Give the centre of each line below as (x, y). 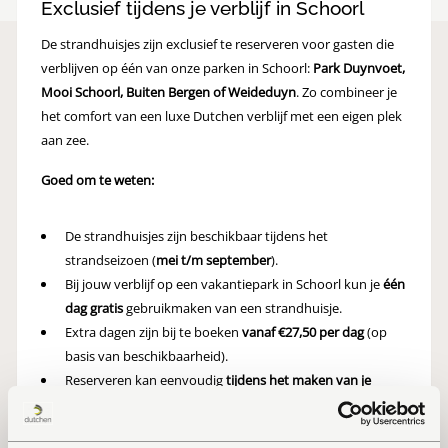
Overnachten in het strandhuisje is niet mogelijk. (208, 428)
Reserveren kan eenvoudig (145, 380)
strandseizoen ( (110, 260)
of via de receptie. (225, 404)
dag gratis (94, 308)
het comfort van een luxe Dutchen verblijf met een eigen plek (221, 116)
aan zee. (65, 140)
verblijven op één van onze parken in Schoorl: (177, 68)
